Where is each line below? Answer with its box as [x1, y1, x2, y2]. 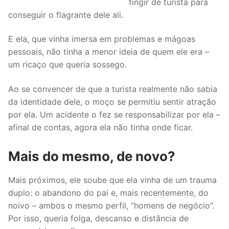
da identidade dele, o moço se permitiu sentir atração [8, 96, 216, 107]
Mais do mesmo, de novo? [8, 148, 175, 164]
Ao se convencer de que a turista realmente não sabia [8, 83, 217, 94]
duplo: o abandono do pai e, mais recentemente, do [8, 187, 209, 198]
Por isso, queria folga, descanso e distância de [8, 213, 189, 223]
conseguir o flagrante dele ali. [8, 9, 123, 20]
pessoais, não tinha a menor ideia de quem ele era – [8, 47, 209, 57]
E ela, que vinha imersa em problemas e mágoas [8, 34, 195, 44]
